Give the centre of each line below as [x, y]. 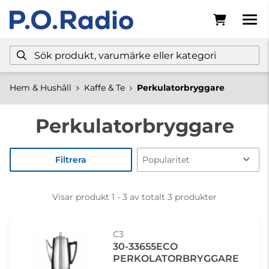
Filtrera [71, 160]
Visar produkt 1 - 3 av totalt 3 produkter [134, 197]
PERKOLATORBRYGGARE [176, 258]
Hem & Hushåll [41, 88]
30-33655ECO [145, 246]
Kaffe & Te [104, 88]
